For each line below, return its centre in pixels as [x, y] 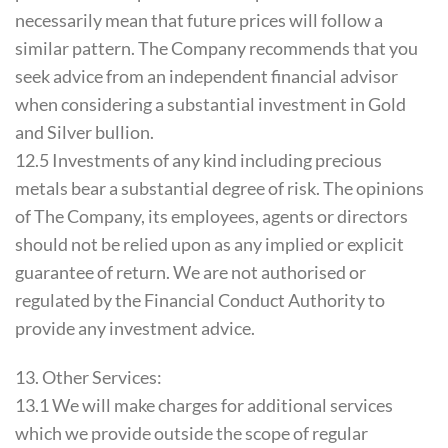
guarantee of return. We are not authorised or [190, 272]
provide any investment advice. [135, 328]
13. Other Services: [88, 376]
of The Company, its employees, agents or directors [211, 216]
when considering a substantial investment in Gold [210, 104]
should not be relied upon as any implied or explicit [209, 244]
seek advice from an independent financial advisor [206, 76]
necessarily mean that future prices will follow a [199, 20]
